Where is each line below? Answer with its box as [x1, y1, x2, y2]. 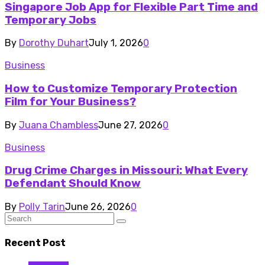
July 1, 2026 [89, 37, 143, 49]
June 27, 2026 [98, 119, 163, 131]
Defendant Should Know [5, 177, 141, 190]
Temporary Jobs [5, 13, 96, 27]
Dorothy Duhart [19, 37, 89, 49]
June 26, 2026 [65, 201, 131, 213]
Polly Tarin [19, 201, 65, 213]
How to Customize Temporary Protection [5, 82, 237, 96]
